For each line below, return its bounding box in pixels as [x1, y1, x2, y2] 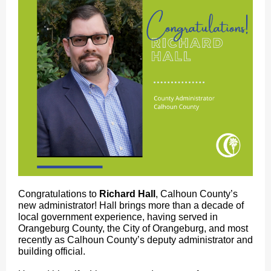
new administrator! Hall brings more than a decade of [18, 200, 244, 211]
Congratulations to [18, 189, 99, 199]
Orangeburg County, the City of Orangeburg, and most [18, 223, 248, 233]
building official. [18, 246, 85, 256]
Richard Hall [99, 189, 155, 199]
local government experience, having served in [18, 212, 218, 222]
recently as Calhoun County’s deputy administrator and [18, 235, 253, 245]
